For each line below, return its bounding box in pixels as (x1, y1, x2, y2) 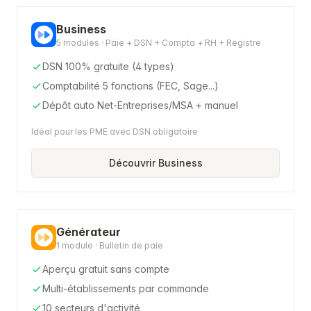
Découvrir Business (108, 157, 203, 169)
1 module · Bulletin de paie (56, 240, 163, 251)
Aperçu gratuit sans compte (42, 263, 169, 275)
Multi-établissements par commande (42, 283, 209, 294)
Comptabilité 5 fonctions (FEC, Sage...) (42, 80, 219, 92)
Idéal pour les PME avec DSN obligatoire (31, 126, 198, 137)
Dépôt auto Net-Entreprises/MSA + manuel (42, 99, 238, 111)
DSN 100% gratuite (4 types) (42, 60, 174, 72)
